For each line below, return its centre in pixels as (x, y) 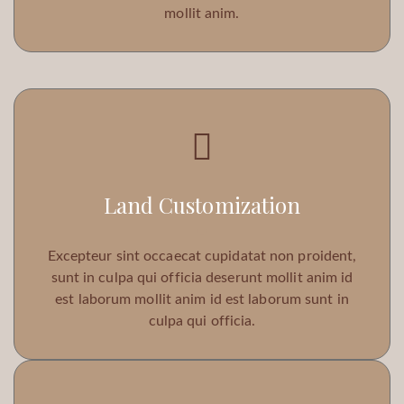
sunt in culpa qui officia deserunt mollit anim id (202, 278)
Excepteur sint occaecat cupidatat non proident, (202, 257)
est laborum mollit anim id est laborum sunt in (202, 300)
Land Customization (202, 205)
